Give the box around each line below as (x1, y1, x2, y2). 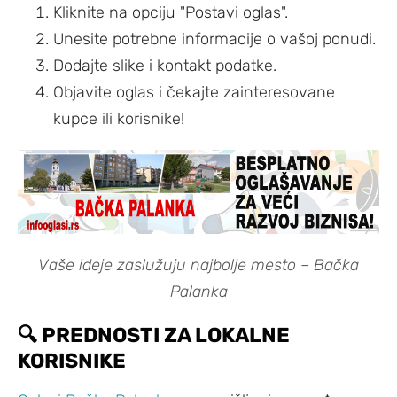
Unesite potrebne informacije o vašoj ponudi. (53, 29, 376, 50)
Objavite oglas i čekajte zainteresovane (53, 82, 335, 103)
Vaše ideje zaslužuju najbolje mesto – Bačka (38, 254, 359, 275)
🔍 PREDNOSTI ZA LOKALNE (18, 322, 290, 347)
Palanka (169, 281, 228, 301)
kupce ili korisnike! (53, 109, 184, 129)
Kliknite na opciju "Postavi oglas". (53, 3, 288, 23)
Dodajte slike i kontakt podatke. (53, 56, 276, 76)
